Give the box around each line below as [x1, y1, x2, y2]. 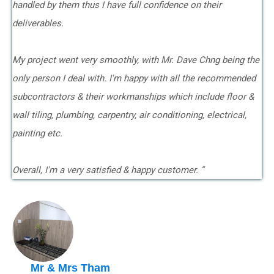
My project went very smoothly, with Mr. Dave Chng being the [12, 54, 259, 65]
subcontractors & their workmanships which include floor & [12, 91, 254, 102]
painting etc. [12, 128, 65, 139]
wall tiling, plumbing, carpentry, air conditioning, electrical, [12, 109, 246, 120]
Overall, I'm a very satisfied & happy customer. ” [12, 165, 204, 176]
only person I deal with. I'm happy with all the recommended [12, 73, 256, 84]
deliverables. [12, 18, 64, 29]
